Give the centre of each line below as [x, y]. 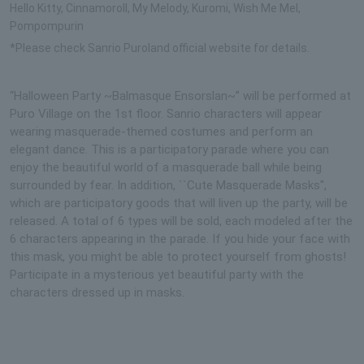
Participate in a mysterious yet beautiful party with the [157, 274]
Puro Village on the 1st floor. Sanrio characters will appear [166, 113]
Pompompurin [47, 26]
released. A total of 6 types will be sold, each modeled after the [181, 221]
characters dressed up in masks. [97, 292]
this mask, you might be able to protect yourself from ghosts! [178, 256]
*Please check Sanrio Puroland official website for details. [160, 48]
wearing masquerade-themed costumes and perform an [161, 131]
